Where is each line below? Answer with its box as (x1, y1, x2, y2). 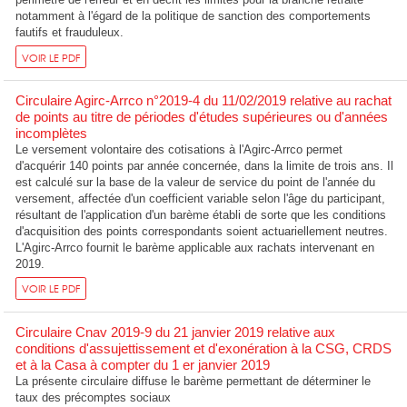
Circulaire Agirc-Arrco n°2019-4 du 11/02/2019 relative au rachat (15, 92, 392, 108)
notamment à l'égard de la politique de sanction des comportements (15, 8, 372, 23)
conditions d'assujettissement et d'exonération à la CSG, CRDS (15, 340, 392, 356)
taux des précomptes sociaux (15, 390, 172, 404)
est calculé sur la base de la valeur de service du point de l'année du (15, 174, 376, 189)
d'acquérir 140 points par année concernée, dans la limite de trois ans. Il (15, 158, 394, 173)
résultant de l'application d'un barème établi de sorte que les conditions (15, 207, 387, 222)
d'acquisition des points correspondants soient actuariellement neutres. (15, 223, 389, 238)
